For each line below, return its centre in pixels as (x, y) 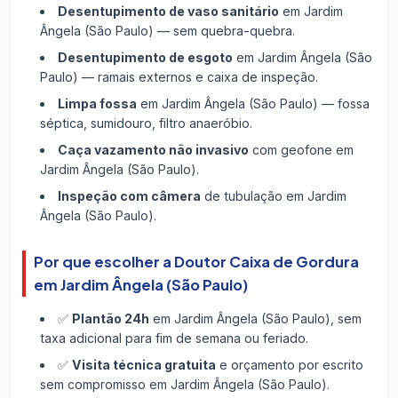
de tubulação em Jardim (273, 196)
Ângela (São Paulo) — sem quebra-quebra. (167, 31)
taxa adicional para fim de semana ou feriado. (174, 338)
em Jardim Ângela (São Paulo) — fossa (253, 104)
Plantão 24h (110, 318)
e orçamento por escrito (289, 364)
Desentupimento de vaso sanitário (168, 12)
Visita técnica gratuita (143, 364)
